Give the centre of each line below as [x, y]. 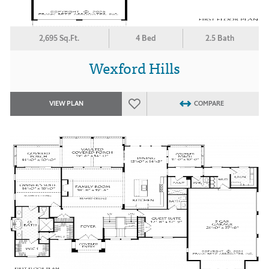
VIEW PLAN [66, 104]
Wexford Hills [134, 67]
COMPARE [209, 104]
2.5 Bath [220, 38]
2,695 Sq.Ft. [59, 38]
